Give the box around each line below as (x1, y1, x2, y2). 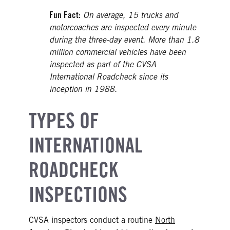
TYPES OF (29, 108, 99, 133)
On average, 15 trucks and (83, 10, 178, 21)
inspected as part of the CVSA (49, 60, 156, 70)
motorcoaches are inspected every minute (49, 23, 196, 33)
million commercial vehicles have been (49, 47, 186, 58)
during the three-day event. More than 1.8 (49, 35, 199, 46)
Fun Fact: (49, 10, 81, 21)
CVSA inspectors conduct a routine (29, 215, 155, 225)
